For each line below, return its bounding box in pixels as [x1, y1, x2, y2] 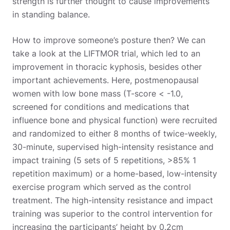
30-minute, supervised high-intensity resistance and [12, 141, 214, 152]
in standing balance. [12, 9, 92, 20]
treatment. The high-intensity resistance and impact [12, 195, 213, 205]
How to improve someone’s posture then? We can [12, 34, 205, 45]
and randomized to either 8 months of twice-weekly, [12, 128, 217, 139]
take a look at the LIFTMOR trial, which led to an [12, 48, 200, 59]
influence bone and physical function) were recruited [12, 114, 217, 125]
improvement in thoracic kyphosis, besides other [12, 61, 202, 72]
